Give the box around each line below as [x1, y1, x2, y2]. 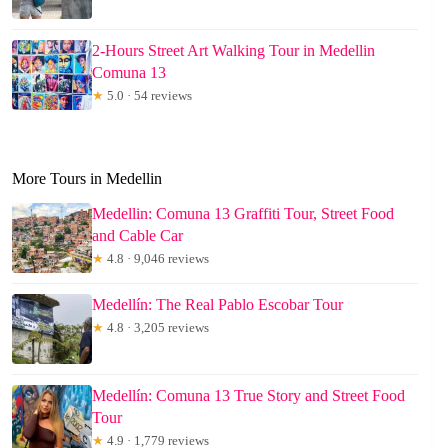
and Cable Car [92, 227, 183, 245]
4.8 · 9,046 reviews [104, 251, 209, 267]
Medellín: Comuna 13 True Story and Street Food [92, 387, 405, 405]
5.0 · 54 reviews [104, 88, 192, 104]
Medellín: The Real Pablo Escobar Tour [92, 296, 343, 314]
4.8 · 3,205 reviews [104, 320, 209, 336]
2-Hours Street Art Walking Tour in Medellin [92, 42, 375, 60]
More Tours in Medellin [12, 170, 162, 188]
